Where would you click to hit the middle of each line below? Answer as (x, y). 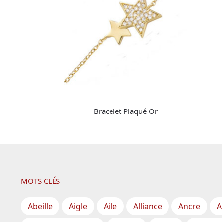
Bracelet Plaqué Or (125, 111)
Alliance (147, 206)
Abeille (40, 206)
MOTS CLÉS (40, 181)
